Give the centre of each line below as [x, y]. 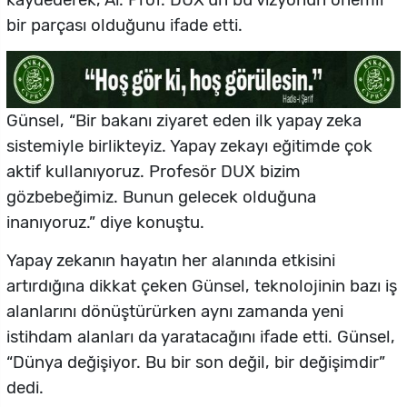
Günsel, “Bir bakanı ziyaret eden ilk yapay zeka [184, 121]
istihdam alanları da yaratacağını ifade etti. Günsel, [201, 338]
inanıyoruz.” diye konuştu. [105, 223]
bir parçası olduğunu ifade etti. [124, 26]
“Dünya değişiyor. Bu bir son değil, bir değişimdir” [196, 363]
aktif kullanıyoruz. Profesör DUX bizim [154, 172]
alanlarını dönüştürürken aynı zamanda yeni [175, 312]
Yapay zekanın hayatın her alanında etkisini [171, 261]
